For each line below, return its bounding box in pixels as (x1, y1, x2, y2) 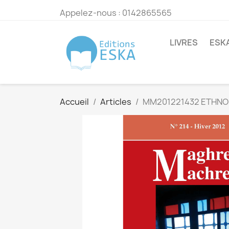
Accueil (60, 96, 89, 108)
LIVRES (170, 36, 198, 48)
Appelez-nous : (60, 7, 122, 18)
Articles (100, 96, 131, 108)
